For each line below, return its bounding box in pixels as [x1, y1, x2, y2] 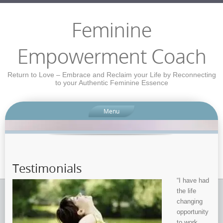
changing [177, 198, 203, 206]
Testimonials [12, 160, 82, 177]
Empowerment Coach [17, 44, 206, 71]
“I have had [177, 177, 209, 185]
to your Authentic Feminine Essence [55, 79, 168, 87]
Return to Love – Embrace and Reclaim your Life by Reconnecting [7, 71, 216, 79]
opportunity [177, 208, 209, 216]
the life [177, 187, 196, 195]
